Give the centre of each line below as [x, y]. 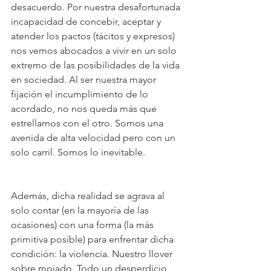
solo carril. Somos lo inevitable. [78, 152]
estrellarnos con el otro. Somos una [88, 123]
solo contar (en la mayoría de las [81, 210]
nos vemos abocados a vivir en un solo [95, 51]
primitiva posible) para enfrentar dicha [93, 239]
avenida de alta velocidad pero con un [94, 138]
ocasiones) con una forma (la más [83, 225]
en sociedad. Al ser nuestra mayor [85, 80]
